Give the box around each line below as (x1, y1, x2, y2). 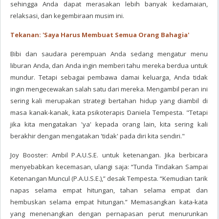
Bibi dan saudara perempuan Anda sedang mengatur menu (10, 49, 208, 58)
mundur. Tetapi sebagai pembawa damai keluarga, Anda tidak (10, 73, 208, 82)
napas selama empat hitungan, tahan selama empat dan (10, 186, 208, 195)
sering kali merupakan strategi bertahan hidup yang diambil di (10, 96, 208, 105)
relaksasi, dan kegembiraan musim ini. (10, 11, 124, 20)
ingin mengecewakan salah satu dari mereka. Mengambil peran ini (10, 85, 208, 93)
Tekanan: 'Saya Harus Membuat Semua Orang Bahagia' (10, 30, 189, 39)
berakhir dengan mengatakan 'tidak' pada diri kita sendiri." (10, 131, 185, 140)
